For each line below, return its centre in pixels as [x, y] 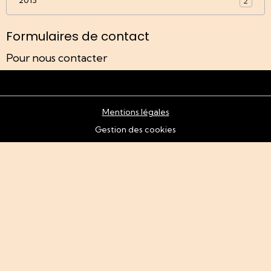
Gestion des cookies [135, 130]
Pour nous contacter [57, 58]
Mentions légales [135, 112]
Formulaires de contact [78, 37]
